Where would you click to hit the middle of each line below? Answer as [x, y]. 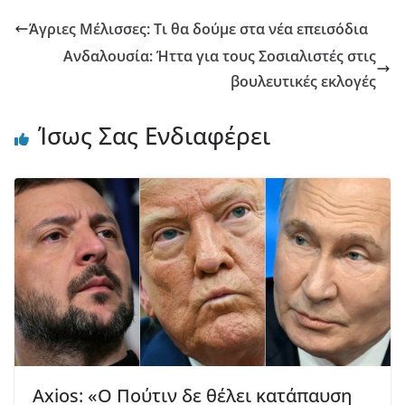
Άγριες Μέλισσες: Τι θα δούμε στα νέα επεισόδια [198, 29]
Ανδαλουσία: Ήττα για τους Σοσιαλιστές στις [220, 57]
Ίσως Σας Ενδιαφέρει [154, 136]
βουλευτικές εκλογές [303, 82]
